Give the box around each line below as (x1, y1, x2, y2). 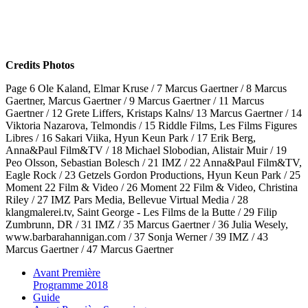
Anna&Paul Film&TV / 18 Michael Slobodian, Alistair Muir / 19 (5, 144, 287, 156)
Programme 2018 (33, 278, 108, 291)
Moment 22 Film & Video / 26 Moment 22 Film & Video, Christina (5, 181, 298, 193)
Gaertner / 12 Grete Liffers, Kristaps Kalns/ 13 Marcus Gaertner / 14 (5, 107, 302, 119)
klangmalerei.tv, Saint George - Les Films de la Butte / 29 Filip (5, 206, 277, 218)
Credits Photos (5, 58, 74, 71)
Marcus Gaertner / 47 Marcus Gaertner (5, 243, 173, 255)
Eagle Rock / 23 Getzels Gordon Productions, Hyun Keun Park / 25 (5, 168, 300, 181)
